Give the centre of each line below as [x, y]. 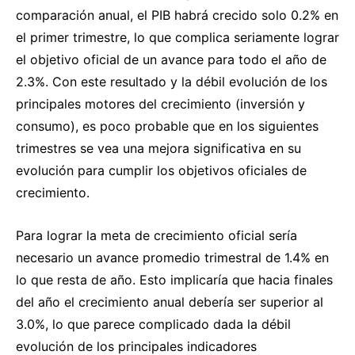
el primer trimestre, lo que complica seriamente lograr [177, 37]
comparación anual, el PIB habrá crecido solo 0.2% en [177, 15]
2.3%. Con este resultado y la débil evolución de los [172, 81]
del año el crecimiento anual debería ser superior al [170, 302]
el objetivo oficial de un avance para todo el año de [171, 59]
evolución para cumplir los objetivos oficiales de [161, 170]
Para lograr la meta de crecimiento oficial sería [157, 235]
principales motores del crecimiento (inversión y [160, 103]
